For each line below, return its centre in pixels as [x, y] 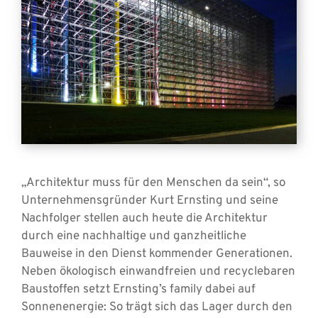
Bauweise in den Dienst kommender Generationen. [157, 254]
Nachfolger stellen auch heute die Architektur [144, 219]
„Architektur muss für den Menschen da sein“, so [153, 183]
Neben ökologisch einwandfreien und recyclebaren [158, 272]
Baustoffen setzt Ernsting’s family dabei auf [138, 290]
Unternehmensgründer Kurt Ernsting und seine [150, 201]
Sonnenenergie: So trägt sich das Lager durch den [157, 307]
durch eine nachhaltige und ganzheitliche [134, 236]
